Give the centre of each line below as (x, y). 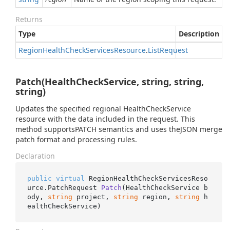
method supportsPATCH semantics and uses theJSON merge (119, 129)
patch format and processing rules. (76, 139)
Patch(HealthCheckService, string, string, (110, 82)
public (39, 178)
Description (199, 34)
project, (93, 197)
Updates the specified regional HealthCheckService (103, 109)
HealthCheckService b (167, 187)
